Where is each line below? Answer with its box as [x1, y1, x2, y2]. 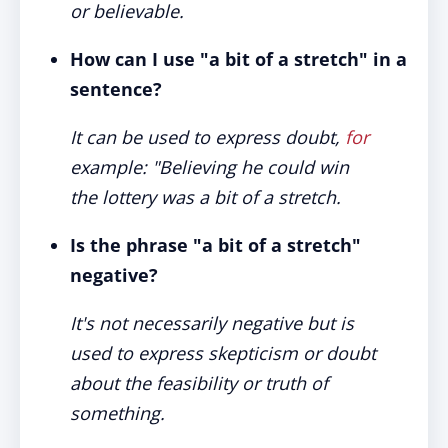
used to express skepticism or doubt [70, 341, 376, 365]
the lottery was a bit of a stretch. [70, 185, 341, 209]
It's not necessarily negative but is [70, 311, 354, 335]
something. [70, 401, 165, 425]
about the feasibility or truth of [70, 371, 328, 395]
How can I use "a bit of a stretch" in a [70, 47, 407, 71]
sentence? [70, 77, 162, 101]
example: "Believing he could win [70, 155, 349, 179]
